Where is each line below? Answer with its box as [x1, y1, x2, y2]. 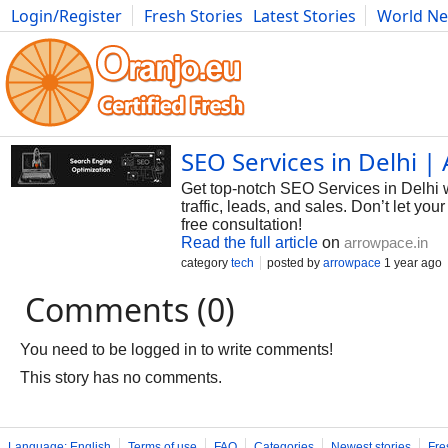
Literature [370, 27, 445, 49]
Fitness [259, 27, 312, 49]
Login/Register [11, 5, 122, 27]
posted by [267, 256, 323, 270]
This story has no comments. [20, 369, 222, 386]
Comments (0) [25, 288, 235, 331]
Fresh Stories [144, 5, 243, 27]
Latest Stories [253, 5, 356, 27]
